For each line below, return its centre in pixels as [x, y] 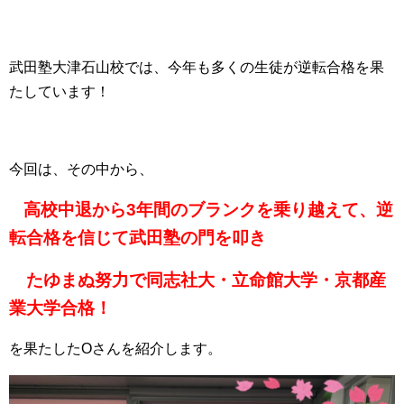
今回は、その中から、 [81, 169]
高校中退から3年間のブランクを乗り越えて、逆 [208, 209]
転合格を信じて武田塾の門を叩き [138, 237]
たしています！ [60, 91]
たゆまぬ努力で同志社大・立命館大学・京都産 [197, 280]
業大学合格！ [60, 308]
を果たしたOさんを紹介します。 [124, 348]
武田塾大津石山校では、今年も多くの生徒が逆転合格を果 [197, 67]
